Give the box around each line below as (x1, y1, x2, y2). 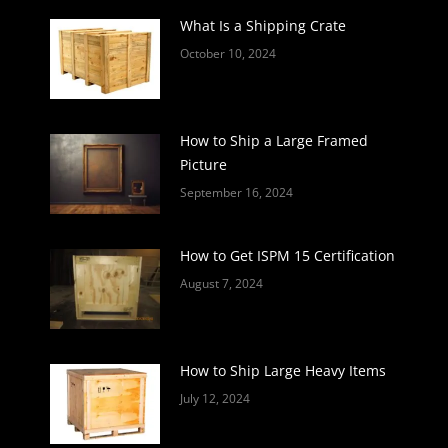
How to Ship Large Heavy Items (180, 361, 386, 381)
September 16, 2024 (180, 184, 293, 202)
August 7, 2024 (180, 275, 263, 293)
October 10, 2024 (180, 45, 276, 63)
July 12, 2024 (180, 390, 250, 408)
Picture (180, 155, 227, 175)
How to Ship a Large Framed (180, 131, 368, 151)
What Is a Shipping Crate (180, 16, 346, 36)
